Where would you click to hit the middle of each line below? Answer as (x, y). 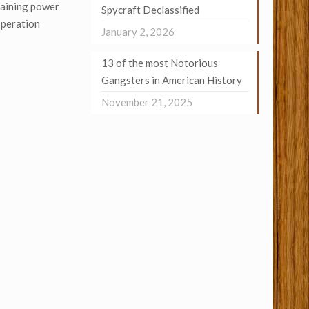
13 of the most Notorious (159, 63)
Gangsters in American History (171, 80)
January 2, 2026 (138, 32)
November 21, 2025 (147, 102)
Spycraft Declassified (150, 10)
